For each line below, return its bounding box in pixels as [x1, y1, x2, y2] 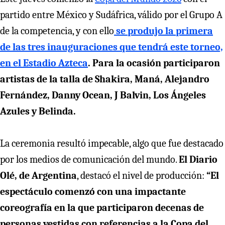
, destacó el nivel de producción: [77, 169, 204, 181]
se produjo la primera [116, 25, 213, 37]
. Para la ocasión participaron [88, 57, 220, 69]
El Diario [179, 153, 217, 165]
